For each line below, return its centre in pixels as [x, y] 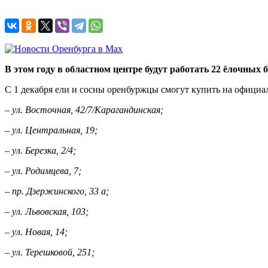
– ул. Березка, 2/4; [40, 150]
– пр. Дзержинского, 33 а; [57, 191]
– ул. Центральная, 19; [51, 130]
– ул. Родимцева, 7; [43, 170]
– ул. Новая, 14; [36, 232]
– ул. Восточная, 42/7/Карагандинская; [84, 109]
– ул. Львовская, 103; [47, 211]
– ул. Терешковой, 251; [50, 252]
